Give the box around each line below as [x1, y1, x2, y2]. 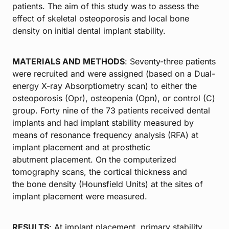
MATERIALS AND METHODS [12, 56, 125, 66]
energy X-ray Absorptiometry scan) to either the [12, 80, 197, 91]
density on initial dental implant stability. [12, 25, 166, 36]
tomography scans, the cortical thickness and [12, 166, 187, 177]
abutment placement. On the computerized [12, 154, 176, 165]
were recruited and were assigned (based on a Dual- [12, 68, 215, 79]
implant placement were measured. [12, 191, 147, 201]
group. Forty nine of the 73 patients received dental [12, 105, 210, 116]
